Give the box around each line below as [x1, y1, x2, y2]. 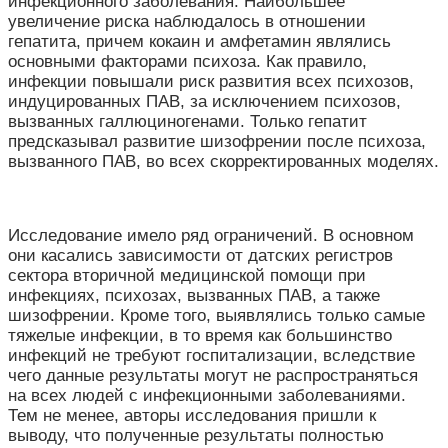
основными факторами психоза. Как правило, [8, 51, 367, 71]
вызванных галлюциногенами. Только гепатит [8, 111, 367, 131]
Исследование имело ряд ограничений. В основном [8, 225, 414, 245]
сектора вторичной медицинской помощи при [8, 265, 366, 285]
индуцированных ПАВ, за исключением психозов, [8, 91, 401, 111]
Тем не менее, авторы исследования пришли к [8, 405, 376, 425]
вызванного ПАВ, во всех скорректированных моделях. [8, 151, 439, 171]
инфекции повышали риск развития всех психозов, [8, 71, 414, 91]
